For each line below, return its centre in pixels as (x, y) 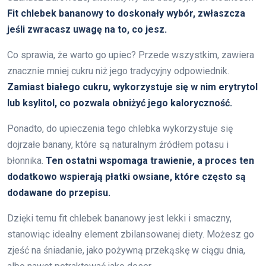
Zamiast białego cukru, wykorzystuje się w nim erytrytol (132, 87)
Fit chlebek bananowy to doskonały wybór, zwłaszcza (126, 13)
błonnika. (26, 160)
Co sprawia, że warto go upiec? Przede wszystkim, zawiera (131, 55)
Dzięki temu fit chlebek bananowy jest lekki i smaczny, (119, 218)
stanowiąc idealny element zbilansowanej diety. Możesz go (131, 234)
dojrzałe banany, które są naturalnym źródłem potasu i (118, 144)
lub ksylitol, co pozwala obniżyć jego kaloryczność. (120, 103)
